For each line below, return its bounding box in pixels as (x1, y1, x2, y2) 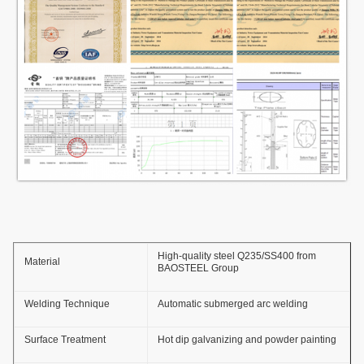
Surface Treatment (24, 334, 106, 346)
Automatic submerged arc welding (158, 298, 308, 310)
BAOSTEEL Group (158, 262, 239, 275)
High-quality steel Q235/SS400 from (158, 250, 316, 262)
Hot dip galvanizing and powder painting (158, 334, 336, 346)
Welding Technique (24, 298, 110, 310)
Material (24, 256, 60, 268)
